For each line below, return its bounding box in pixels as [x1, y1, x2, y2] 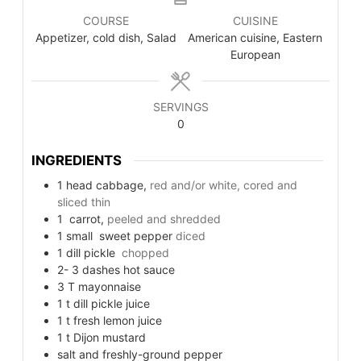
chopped [118, 245, 169, 259]
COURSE [83, 14, 129, 28]
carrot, [66, 211, 104, 226]
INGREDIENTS [31, 152, 122, 169]
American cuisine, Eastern [188, 31, 322, 45]
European [230, 48, 280, 62]
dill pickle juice [73, 296, 150, 310]
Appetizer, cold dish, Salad [35, 31, 176, 45]
